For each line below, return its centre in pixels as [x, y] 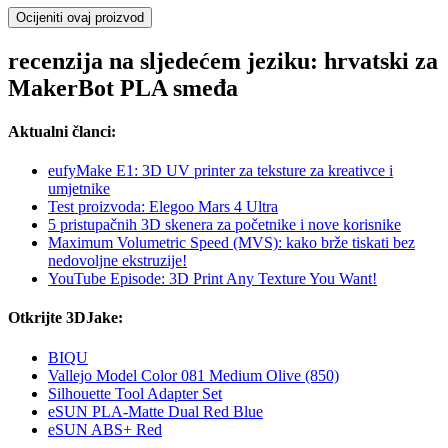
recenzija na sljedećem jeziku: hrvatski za [223, 60]
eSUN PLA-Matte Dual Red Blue [155, 411]
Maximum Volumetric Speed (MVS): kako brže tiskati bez [231, 243]
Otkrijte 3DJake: [65, 318]
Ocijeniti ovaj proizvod [80, 17]
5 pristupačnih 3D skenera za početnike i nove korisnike [224, 225]
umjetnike [79, 189]
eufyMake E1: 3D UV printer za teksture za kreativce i [220, 171]
